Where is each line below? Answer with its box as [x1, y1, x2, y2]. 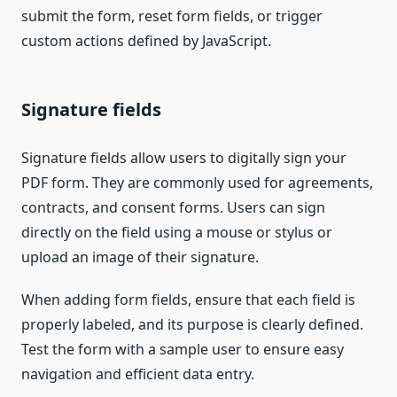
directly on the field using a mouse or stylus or [21, 222, 332, 243]
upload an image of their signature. [21, 247, 259, 268]
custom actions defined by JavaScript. [21, 31, 271, 51]
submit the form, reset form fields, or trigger [21, 6, 323, 27]
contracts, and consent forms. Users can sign [21, 198, 325, 218]
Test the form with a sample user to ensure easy [21, 339, 344, 360]
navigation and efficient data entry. [21, 364, 254, 385]
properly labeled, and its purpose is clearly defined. [21, 315, 363, 335]
